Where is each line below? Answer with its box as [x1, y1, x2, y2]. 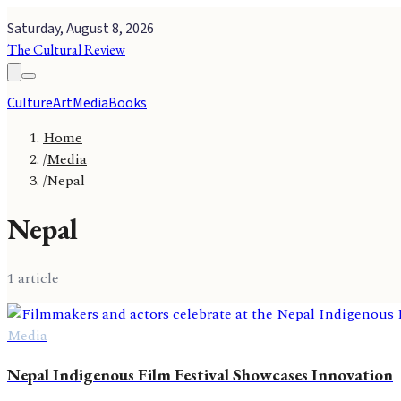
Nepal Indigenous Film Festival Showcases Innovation [7, 363, 393, 386]
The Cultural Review [7, 40, 125, 59]
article [14, 267, 59, 289]
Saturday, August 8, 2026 [7, 19, 154, 38]
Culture [7, 93, 53, 113]
